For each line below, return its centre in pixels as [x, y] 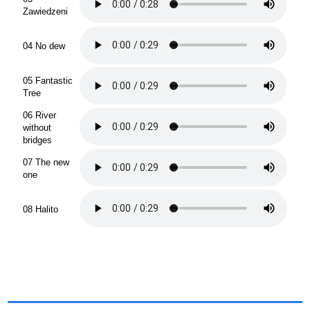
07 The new [46, 162]
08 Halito [40, 209]
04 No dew [44, 46]
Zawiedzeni [45, 11]
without [37, 127]
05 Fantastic [48, 80]
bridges [37, 140]
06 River [39, 115]
